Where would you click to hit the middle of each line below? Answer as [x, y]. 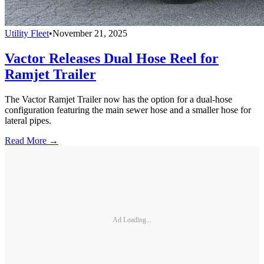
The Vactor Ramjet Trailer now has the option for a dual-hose [118, 100]
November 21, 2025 [90, 34]
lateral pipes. [28, 121]
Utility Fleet [27, 34]
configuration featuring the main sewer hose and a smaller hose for [128, 110]
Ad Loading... [132, 220]
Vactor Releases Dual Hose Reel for [112, 59]
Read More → [32, 141]
